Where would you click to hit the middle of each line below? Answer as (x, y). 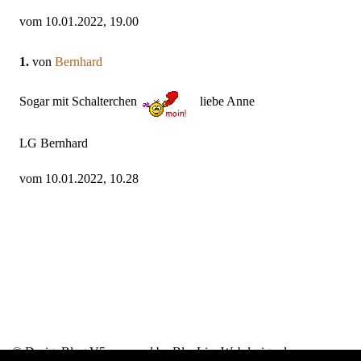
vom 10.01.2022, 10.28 (79, 179)
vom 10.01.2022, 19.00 (79, 22)
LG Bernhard (54, 143)
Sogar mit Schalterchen (80, 102)
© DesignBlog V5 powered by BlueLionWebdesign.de (152, 352)
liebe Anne (226, 102)
